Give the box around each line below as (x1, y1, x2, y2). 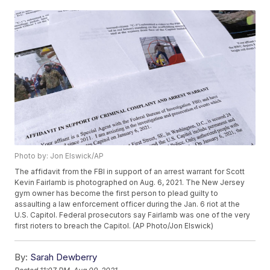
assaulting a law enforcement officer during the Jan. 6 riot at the (14, 199, 240, 209)
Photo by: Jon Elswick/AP (14, 151, 104, 161)
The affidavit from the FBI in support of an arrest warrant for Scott (14, 167, 245, 177)
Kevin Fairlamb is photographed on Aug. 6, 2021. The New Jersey (14, 178, 245, 187)
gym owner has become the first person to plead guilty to (14, 189, 219, 198)
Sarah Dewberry (30, 251, 98, 263)
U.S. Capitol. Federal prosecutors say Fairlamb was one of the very (14, 210, 251, 220)
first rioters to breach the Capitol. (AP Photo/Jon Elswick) (14, 221, 214, 231)
